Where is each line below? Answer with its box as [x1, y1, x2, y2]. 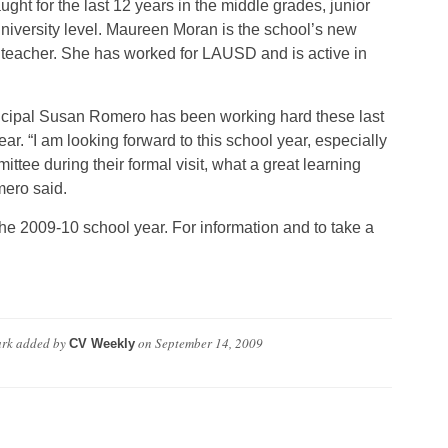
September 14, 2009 [154, 333, 263, 352]
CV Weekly [68, 335, 135, 351]
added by [12, 333, 69, 352]
